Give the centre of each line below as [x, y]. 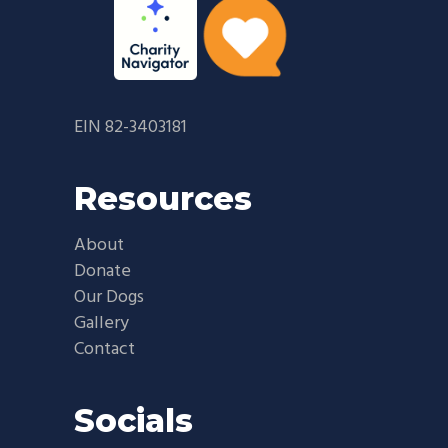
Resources [163, 198]
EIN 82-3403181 [130, 127]
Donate [102, 271]
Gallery [101, 323]
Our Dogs [109, 297]
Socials [133, 420]
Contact [104, 349]
